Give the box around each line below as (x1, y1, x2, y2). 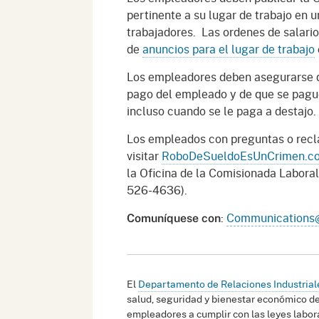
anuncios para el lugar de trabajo (142, 41, 315, 58)
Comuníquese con (127, 211, 221, 226)
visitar (127, 147, 162, 164)
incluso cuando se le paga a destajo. (127, 103, 316, 120)
